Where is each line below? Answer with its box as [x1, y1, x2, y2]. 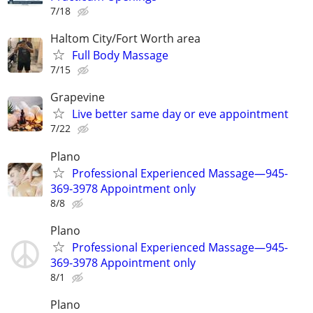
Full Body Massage [72, 48, 168, 64]
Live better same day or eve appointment [72, 106, 289, 122]
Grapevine [50, 89, 105, 105]
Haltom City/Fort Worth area [50, 31, 201, 47]
